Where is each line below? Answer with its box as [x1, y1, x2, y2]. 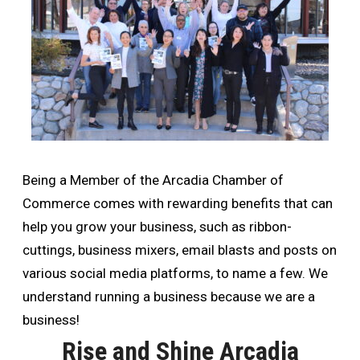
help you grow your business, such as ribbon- [22, 219, 292, 235]
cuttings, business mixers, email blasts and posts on [22, 242, 337, 259]
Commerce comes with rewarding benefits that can [22, 195, 333, 212]
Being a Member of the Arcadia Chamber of [22, 172, 284, 189]
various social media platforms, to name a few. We [22, 265, 328, 282]
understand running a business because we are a [22, 288, 315, 305]
